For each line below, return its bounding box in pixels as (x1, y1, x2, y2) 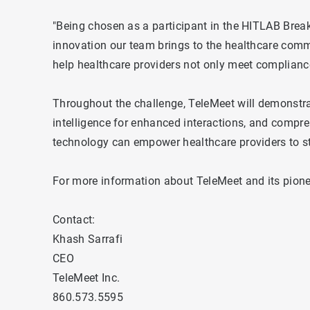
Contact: (53, 213, 95, 227)
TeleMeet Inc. (53, 271, 120, 285)
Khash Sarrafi (53, 232, 123, 246)
